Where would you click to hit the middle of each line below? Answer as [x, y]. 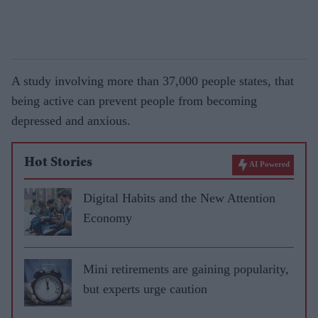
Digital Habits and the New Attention [179, 198]
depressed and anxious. [71, 120]
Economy [108, 218]
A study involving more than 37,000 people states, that [153, 81]
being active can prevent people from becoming [134, 100]
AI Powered [269, 164]
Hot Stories [58, 163]
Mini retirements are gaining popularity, [186, 269]
